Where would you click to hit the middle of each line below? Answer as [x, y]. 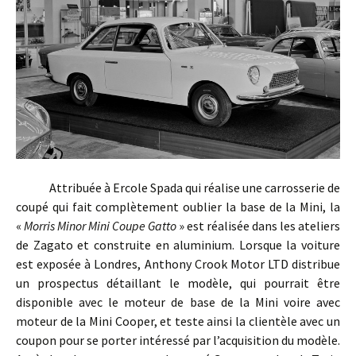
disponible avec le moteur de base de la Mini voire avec [178, 302]
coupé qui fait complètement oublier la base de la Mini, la [178, 207]
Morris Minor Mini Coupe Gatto [100, 226]
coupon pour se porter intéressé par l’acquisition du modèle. [178, 341]
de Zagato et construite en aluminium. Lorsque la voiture [178, 245]
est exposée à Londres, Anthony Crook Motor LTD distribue [178, 264]
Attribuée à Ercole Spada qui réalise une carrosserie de [178, 188]
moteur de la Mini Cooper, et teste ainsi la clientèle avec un [178, 321]
